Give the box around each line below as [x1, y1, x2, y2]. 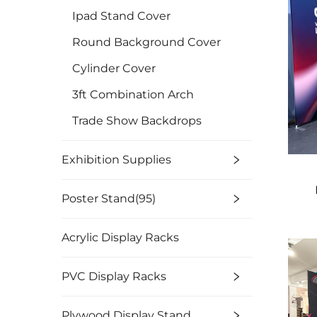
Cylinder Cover [72, 62, 156, 75]
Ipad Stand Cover [72, 9, 171, 23]
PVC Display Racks [62, 270, 166, 283]
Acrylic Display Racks [62, 231, 179, 244]
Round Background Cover [72, 35, 221, 49]
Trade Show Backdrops [72, 114, 202, 127]
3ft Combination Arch [72, 88, 194, 101]
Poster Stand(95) [62, 192, 156, 205]
